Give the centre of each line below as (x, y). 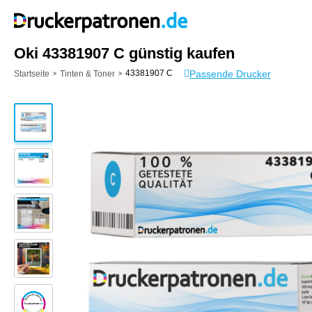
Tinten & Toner (87, 73)
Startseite (32, 73)
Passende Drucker (230, 73)
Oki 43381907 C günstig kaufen (124, 53)
